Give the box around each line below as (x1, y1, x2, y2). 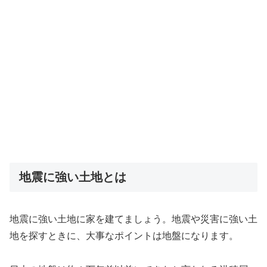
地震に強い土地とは (19, 170, 126, 184)
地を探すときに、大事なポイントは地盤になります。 (10, 231, 238, 241)
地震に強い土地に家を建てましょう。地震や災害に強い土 (10, 214, 257, 225)
